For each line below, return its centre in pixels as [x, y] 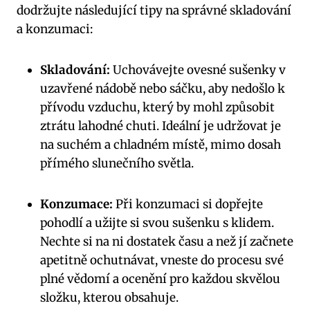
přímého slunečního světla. [117, 163]
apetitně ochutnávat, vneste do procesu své [162, 260]
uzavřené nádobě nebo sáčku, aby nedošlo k [163, 88]
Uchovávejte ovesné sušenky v [198, 70]
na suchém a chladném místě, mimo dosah [161, 144]
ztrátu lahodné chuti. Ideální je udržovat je [161, 126]
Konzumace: [76, 204]
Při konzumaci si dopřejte [188, 204]
